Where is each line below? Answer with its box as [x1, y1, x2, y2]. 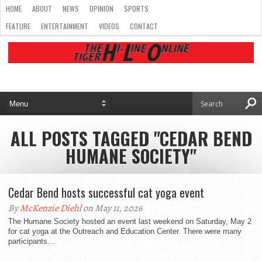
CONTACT [130, 21, 158, 31]
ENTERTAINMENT [41, 21, 88, 31]
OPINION [89, 4, 113, 13]
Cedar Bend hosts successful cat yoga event [8, 184, 204, 201]
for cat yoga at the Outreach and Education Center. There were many [8, 227, 242, 236]
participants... [8, 237, 54, 246]
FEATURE [6, 21, 30, 31]
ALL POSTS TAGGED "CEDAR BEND [10, 125, 252, 151]
